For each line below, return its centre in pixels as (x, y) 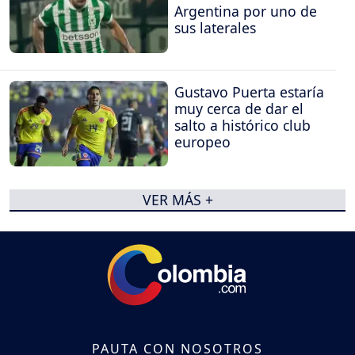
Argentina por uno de (246, 11)
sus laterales (215, 28)
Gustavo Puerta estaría (249, 92)
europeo (202, 141)
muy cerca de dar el (239, 108)
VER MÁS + (177, 199)
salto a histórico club (242, 125)
